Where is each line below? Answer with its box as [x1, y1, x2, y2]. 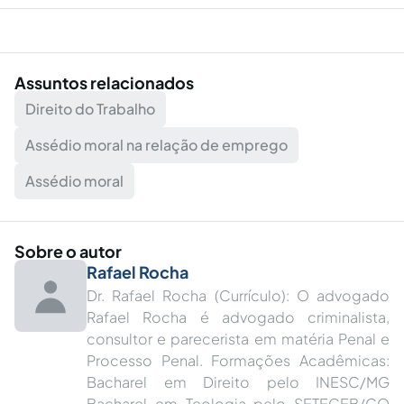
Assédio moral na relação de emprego [25, 135, 288, 154]
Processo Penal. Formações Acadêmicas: [87, 351, 390, 370]
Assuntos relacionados [14, 72, 194, 93]
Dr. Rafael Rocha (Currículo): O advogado [87, 286, 390, 305]
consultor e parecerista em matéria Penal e [87, 329, 390, 348]
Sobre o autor [14, 241, 122, 262]
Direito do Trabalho [25, 99, 155, 118]
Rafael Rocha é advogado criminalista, [87, 308, 390, 326]
